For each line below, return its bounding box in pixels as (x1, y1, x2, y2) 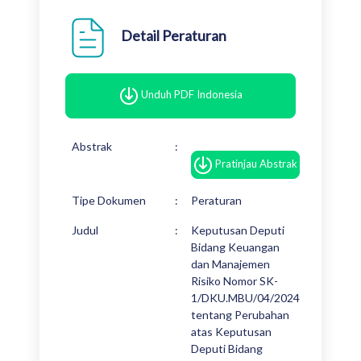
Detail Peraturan (121, 26, 226, 44)
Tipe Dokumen (72, 193, 146, 207)
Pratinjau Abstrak (215, 156, 297, 170)
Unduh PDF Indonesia (140, 88, 243, 102)
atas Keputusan (191, 325, 272, 338)
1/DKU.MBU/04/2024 (191, 291, 300, 305)
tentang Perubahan (191, 308, 289, 322)
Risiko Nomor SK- (191, 274, 278, 288)
